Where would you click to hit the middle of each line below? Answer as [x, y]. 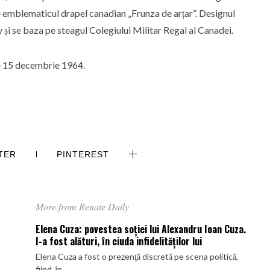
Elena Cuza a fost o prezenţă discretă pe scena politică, [137, 256]
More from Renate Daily [82, 206]
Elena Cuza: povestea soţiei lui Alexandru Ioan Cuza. [141, 229]
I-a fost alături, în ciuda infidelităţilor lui [119, 241]
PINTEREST [83, 154]
